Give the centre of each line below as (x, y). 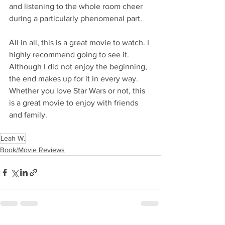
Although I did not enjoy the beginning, (79, 67)
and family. (28, 115)
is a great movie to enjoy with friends (75, 103)
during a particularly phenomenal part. (76, 18)
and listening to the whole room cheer (77, 6)
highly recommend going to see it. (70, 54)
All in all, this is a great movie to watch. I (80, 42)
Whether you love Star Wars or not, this (78, 91)
